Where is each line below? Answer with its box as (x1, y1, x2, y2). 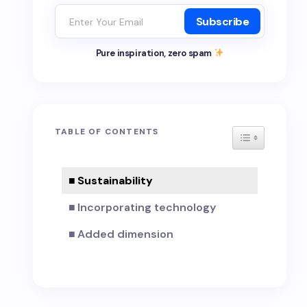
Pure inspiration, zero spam (95, 47, 214, 59)
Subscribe (195, 14, 249, 29)
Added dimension (77, 227, 174, 241)
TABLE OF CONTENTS (55, 126, 159, 138)
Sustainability (77, 173, 153, 188)
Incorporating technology (77, 200, 217, 214)
